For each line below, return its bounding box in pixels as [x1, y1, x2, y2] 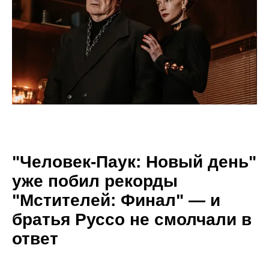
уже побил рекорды [12, 172, 178, 191]
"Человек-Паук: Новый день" [12, 153, 256, 172]
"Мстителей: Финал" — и [12, 191, 220, 210]
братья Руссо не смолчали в [12, 210, 252, 229]
